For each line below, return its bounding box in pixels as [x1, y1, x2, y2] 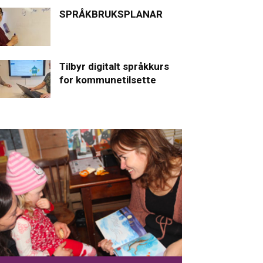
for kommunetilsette [59, 73, 156, 86]
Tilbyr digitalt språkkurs [59, 60, 169, 72]
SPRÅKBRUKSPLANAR [59, 8, 163, 20]
